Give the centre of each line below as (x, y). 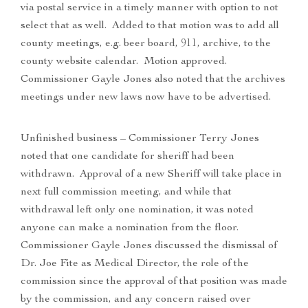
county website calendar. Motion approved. (125, 62)
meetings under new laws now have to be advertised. (147, 98)
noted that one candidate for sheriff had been (128, 157)
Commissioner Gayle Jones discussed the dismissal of (149, 246)
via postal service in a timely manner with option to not (150, 9)
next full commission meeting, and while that (126, 193)
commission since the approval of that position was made (154, 282)
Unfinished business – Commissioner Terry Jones (140, 139)
